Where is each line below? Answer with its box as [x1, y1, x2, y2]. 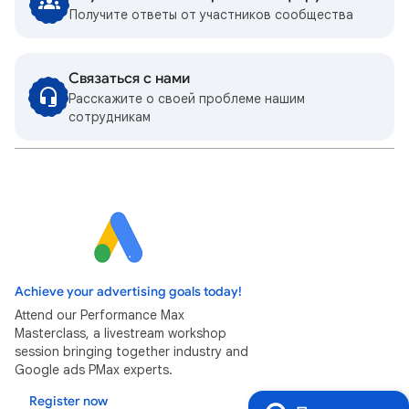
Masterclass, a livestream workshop [15, 324, 226, 341]
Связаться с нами [68, 68, 190, 88]
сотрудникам [68, 108, 151, 125]
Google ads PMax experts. [15, 361, 173, 378]
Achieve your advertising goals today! [15, 283, 242, 299]
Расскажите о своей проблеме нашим [68, 89, 305, 107]
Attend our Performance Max [15, 306, 184, 323]
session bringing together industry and [15, 342, 248, 360]
